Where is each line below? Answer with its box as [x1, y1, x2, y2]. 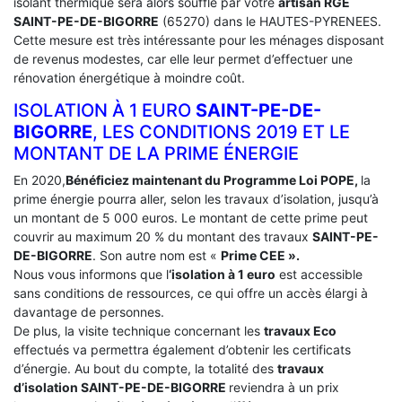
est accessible [275, 266, 363, 282]
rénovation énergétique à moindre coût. [13, 69, 245, 85]
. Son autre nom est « [92, 247, 221, 263]
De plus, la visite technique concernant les [13, 322, 264, 338]
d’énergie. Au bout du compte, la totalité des [13, 360, 277, 376]
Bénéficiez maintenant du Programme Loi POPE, [66, 171, 361, 188]
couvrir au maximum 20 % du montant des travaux [13, 228, 312, 244]
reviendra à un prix [229, 379, 339, 395]
